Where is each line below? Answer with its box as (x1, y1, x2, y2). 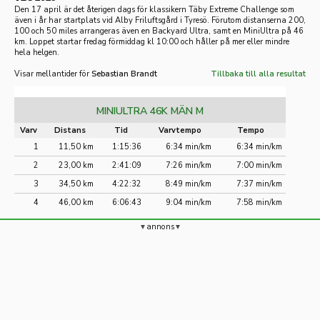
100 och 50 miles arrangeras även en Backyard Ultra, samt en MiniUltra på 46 (14, 26, 304, 36)
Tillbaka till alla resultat (211, 69, 306, 79)
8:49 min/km (166, 179, 211, 189)
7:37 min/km (236, 179, 282, 189)
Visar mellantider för (14, 69, 91, 79)
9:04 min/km (166, 197, 211, 208)
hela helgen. (14, 47, 59, 58)
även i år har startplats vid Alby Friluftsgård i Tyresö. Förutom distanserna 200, (14, 15, 306, 26)
